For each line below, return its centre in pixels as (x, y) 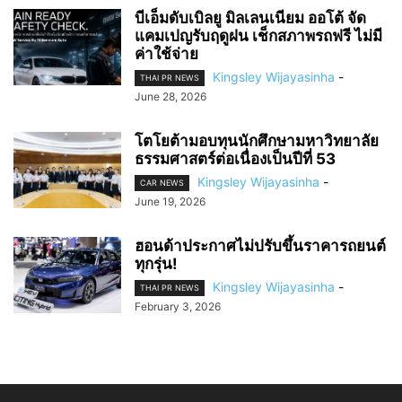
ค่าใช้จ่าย (166, 53)
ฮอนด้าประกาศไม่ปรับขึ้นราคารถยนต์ (260, 246)
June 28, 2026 (170, 96)
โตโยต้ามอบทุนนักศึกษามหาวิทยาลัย (257, 140)
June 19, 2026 (170, 202)
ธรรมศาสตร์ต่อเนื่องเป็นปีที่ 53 (235, 158)
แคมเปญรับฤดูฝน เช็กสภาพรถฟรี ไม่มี (258, 35)
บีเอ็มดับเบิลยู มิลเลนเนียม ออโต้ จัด (250, 17)
